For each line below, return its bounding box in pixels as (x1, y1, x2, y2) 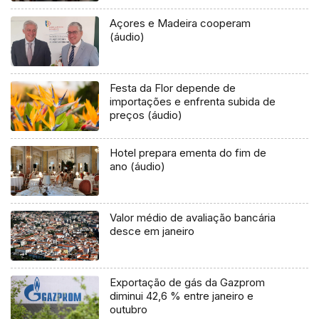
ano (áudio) (110, 159, 166, 173)
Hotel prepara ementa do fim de (110, 145, 267, 159)
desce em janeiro (110, 224, 195, 238)
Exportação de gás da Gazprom (110, 275, 266, 289)
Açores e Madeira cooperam (110, 16, 251, 30)
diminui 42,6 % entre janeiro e (110, 288, 254, 303)
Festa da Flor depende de (110, 80, 236, 95)
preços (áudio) (110, 108, 183, 122)
